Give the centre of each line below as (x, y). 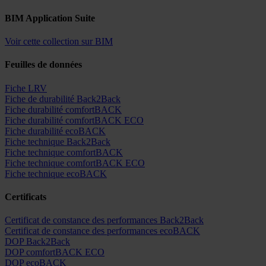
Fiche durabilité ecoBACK (55, 131)
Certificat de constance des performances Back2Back (104, 220)
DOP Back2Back (37, 242)
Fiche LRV (26, 88)
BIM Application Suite (50, 18)
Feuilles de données (43, 65)
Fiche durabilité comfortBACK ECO (74, 120)
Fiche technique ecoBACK (56, 173)
